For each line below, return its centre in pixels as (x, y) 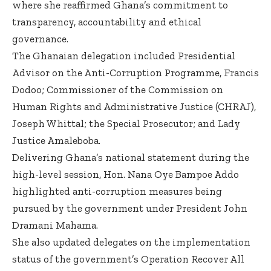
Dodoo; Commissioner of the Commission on (118, 90)
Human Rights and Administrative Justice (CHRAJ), (134, 107)
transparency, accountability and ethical (107, 22)
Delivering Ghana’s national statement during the (131, 158)
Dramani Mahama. (55, 225)
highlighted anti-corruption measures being (117, 191)
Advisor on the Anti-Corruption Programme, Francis (135, 73)
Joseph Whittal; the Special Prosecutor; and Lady (126, 124)
